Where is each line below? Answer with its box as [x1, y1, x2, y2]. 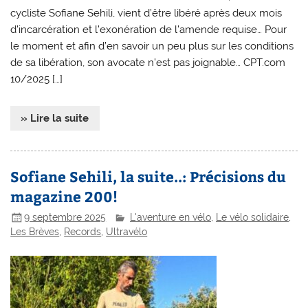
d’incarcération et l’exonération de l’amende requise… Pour [10, 23, 287, 36]
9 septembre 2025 [24, 212, 107, 223]
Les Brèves [10, 226, 60, 238]
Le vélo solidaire [216, 212, 289, 223]
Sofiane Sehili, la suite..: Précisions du [10, 166, 287, 186]
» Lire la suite [21, 112, 89, 125]
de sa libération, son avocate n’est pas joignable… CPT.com [10, 56, 286, 69]
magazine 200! [10, 186, 118, 206]
